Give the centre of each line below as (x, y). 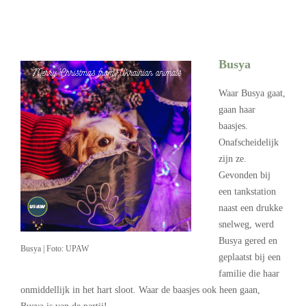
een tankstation (247, 191)
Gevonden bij (245, 175)
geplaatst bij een (250, 257)
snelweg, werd (246, 224)
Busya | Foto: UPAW (55, 248)
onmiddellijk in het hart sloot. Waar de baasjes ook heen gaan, (140, 290)
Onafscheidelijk (249, 142)
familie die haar (249, 273)
